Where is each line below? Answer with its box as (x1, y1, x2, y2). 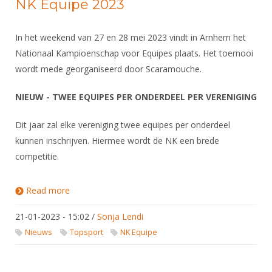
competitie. (15, 151, 59, 162)
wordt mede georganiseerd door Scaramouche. (15, 63, 204, 75)
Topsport (69, 227, 103, 237)
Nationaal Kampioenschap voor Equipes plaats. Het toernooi (15, 47, 253, 59)
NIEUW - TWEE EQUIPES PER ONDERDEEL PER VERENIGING (15, 91, 257, 103)
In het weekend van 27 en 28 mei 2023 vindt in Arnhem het (15, 32, 246, 43)
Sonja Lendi (97, 211, 143, 222)
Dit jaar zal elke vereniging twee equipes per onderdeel (15, 119, 230, 131)
